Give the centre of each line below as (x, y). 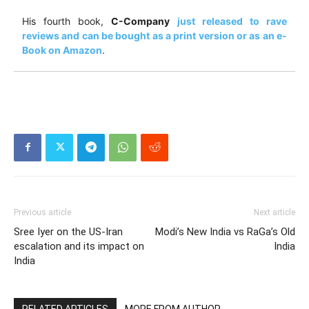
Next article (275, 212)
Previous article (42, 212)
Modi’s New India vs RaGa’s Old (225, 231)
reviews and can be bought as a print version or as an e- (154, 35)
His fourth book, (67, 21)
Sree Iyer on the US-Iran (68, 231)
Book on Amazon (62, 50)
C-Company (140, 21)
